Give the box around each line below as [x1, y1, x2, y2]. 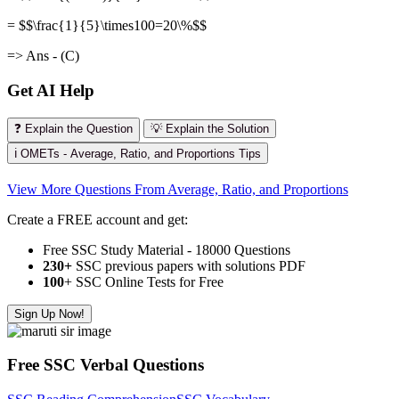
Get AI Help [7, 80, 94, 100]
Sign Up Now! [14, 306, 85, 321]
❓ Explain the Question [14, 121, 133, 135]
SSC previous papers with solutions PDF [72, 257, 305, 273]
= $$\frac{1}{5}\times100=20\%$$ [7, 18, 207, 34]
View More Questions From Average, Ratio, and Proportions [7, 181, 348, 197]
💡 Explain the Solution [151, 121, 269, 135]
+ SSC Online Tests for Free [64, 273, 224, 289]
